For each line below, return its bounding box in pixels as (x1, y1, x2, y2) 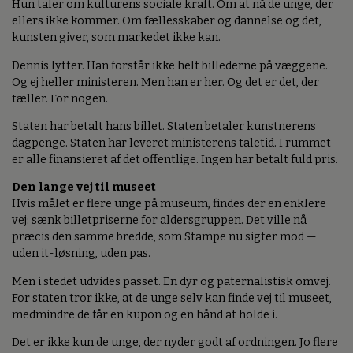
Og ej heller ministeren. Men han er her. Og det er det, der (12, 75, 319, 89)
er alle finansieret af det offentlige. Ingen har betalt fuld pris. (12, 153, 338, 167)
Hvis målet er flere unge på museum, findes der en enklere (12, 197, 326, 211)
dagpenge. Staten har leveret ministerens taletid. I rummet (12, 136, 331, 150)
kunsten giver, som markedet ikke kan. (12, 31, 221, 45)
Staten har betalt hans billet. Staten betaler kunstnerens (12, 120, 316, 134)
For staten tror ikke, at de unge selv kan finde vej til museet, (12, 291, 332, 305)
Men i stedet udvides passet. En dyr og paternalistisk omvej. (12, 274, 331, 288)
